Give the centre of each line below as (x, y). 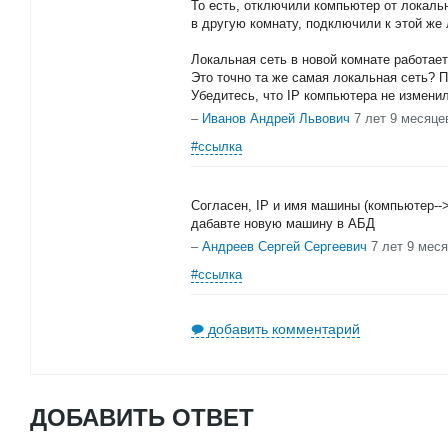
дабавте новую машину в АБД (283, 223)
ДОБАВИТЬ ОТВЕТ (142, 416)
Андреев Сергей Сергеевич (284, 246)
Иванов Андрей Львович (276, 118)
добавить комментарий (284, 329)
